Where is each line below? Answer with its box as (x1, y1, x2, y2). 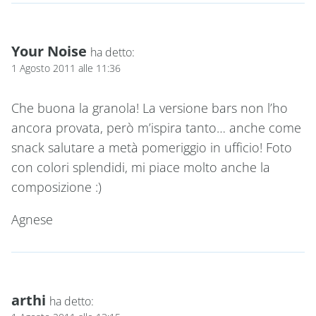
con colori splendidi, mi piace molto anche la (11, 158, 270, 176)
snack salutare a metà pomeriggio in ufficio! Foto (11, 138, 292, 156)
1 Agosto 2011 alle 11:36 (11, 61, 121, 75)
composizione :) (11, 178, 102, 195)
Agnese (11, 210, 53, 228)
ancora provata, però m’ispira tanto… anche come (11, 119, 301, 136)
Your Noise (11, 40, 87, 61)
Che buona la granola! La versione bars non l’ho (11, 99, 288, 116)
